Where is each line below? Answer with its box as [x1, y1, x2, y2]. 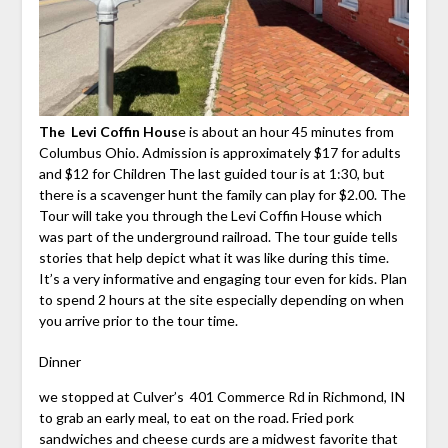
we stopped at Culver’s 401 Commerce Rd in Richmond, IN [38, 388, 405, 406]
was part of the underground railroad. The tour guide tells [38, 228, 398, 246]
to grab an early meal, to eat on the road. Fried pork [38, 409, 354, 427]
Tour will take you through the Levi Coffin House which [38, 207, 382, 225]
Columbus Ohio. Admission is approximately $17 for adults [38, 144, 401, 162]
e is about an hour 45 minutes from [177, 123, 394, 141]
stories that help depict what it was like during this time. [38, 249, 389, 267]
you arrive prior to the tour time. [38, 312, 238, 330]
